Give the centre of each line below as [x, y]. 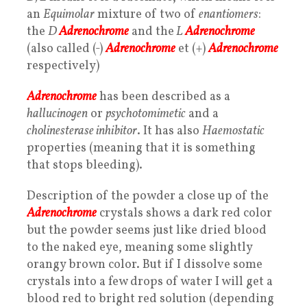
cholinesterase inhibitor [82, 132]
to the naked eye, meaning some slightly [139, 248]
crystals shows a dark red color [184, 214]
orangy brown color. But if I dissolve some [145, 265]
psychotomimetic [146, 114]
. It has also [170, 132]
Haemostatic [233, 132]
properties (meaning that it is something [141, 149]
